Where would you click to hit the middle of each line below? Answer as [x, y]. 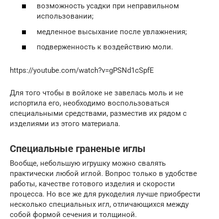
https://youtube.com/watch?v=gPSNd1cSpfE [82, 71]
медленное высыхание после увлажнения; [112, 32]
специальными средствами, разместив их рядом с [98, 114]
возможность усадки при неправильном [108, 6]
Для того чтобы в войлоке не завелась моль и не [97, 93]
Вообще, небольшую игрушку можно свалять [88, 164]
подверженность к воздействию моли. [105, 47]
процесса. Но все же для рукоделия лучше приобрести [105, 194]
